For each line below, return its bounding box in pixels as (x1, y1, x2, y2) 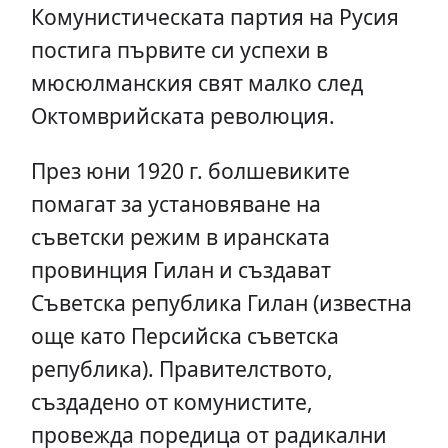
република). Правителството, (30, 353, 333, 383)
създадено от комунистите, (30, 386, 313, 416)
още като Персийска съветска (30, 320, 339, 350)
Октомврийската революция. (30, 101, 335, 131)
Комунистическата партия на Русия (30, 2, 399, 32)
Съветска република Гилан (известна (30, 287, 412, 317)
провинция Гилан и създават (30, 254, 331, 284)
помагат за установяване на (30, 188, 321, 218)
